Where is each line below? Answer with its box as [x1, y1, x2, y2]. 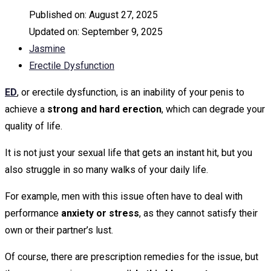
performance [5, 207, 61, 219]
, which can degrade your [162, 103, 265, 115]
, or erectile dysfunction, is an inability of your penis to [17, 87, 244, 98]
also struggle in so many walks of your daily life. [5, 164, 208, 175]
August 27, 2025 [89, 9, 158, 21]
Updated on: [29, 26, 82, 38]
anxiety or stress [61, 207, 139, 219]
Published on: [29, 9, 89, 21]
